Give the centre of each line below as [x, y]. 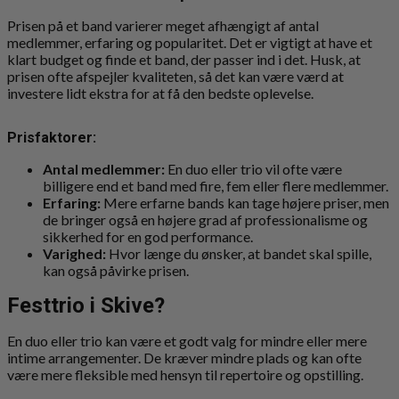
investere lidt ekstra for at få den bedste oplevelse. [160, 94]
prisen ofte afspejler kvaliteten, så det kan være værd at [175, 77]
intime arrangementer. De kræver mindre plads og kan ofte [184, 357]
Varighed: [74, 253]
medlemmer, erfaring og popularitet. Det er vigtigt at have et [190, 43]
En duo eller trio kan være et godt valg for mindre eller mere [187, 340]
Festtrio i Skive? [86, 305]
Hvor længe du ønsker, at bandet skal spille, [239, 253]
